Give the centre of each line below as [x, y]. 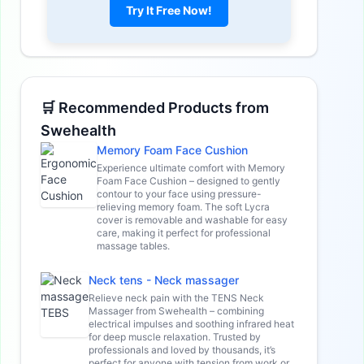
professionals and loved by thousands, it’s [182, 349]
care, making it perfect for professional [184, 232]
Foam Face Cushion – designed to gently [188, 180]
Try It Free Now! [169, 10]
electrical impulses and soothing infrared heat [191, 323]
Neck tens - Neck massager [164, 279]
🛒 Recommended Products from [155, 107]
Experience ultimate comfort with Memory [191, 167]
